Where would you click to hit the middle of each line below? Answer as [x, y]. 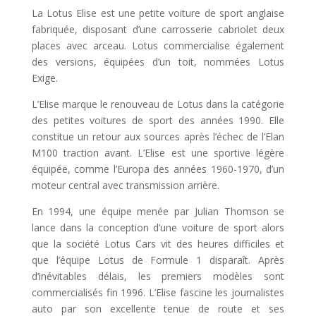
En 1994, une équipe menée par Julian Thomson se [158, 211]
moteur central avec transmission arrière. [125, 185]
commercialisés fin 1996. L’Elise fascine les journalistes [158, 292]
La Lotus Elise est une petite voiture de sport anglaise [158, 13]
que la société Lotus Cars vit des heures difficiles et [158, 243]
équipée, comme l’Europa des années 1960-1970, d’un [158, 169]
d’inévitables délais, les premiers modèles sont [158, 276]
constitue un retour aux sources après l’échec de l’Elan [158, 136]
